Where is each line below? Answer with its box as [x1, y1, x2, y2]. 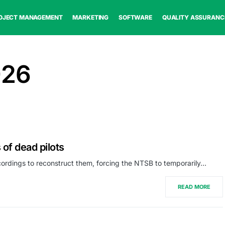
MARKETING [72, 14, 109, 21]
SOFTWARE [119, 14, 152, 21]
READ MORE [178, 183, 210, 190]
